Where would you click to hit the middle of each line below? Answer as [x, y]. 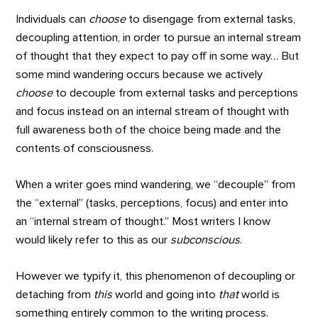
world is [261, 294]
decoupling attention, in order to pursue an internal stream [159, 38]
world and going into [166, 294]
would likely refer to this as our [93, 240]
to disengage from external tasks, [211, 20]
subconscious [205, 240]
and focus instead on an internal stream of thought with [153, 112]
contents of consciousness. [85, 149]
